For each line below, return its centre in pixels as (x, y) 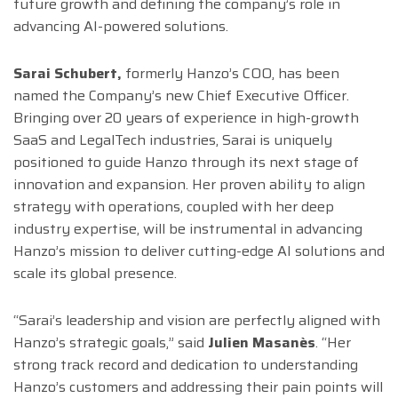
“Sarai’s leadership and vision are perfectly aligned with (197, 321)
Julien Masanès (262, 343)
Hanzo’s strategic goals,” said (111, 343)
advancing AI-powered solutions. (121, 27)
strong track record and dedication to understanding (186, 365)
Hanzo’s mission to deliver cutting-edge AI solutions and (199, 251)
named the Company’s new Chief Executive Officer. (181, 96)
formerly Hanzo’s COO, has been (231, 74)
